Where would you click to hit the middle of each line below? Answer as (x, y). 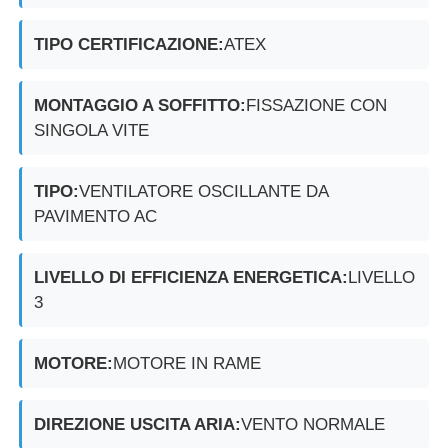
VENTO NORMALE (313, 424)
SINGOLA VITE (92, 130)
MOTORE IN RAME (187, 363)
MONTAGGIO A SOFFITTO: (140, 105)
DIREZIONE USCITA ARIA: (138, 424)
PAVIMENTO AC (96, 216)
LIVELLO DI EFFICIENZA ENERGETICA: (191, 277)
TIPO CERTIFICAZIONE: (129, 44)
